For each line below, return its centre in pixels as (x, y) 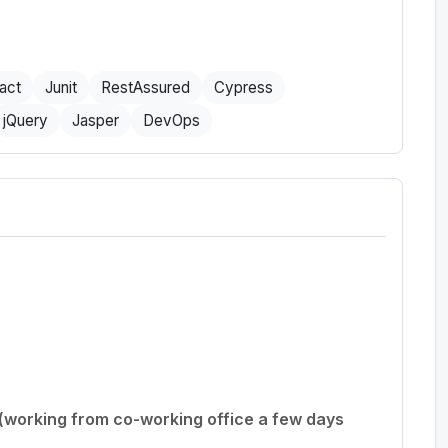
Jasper (95, 120)
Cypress (243, 87)
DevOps (171, 120)
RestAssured (145, 87)
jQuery (25, 120)
